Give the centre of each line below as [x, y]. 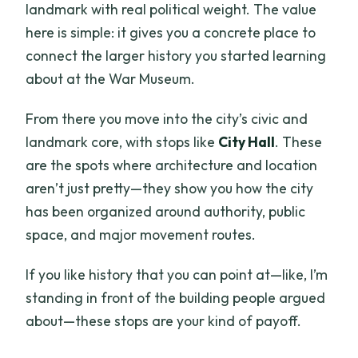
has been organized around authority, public [166, 212]
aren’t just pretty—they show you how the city [170, 189]
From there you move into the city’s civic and [167, 119]
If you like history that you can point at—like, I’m [177, 275]
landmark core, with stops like [122, 142]
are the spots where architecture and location [172, 165]
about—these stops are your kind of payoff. [164, 321]
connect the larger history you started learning [176, 56]
